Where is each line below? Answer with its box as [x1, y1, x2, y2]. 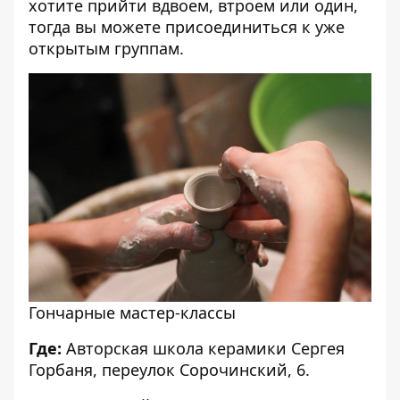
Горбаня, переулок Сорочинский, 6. [29, 359, 310, 380]
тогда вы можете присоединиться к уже [29, 16, 345, 37]
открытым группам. [29, 37, 184, 59]
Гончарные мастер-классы [29, 302, 236, 323]
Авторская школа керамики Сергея [62, 337, 345, 359]
